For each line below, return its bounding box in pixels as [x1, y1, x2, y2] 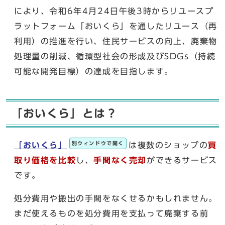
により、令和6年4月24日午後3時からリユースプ [14, 7, 214, 15]
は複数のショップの [129, 141, 208, 149]
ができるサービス [147, 156, 217, 164]
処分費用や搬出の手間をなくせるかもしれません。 [14, 194, 217, 202]
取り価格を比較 [14, 156, 76, 164]
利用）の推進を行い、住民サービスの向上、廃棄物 [14, 37, 217, 45]
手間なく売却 [93, 156, 147, 164]
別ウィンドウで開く [71, 140, 125, 146]
